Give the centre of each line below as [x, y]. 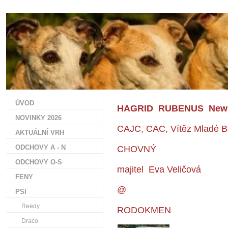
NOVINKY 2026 [38, 118]
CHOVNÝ [137, 149]
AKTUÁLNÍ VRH [40, 133]
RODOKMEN [144, 210]
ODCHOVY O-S [39, 162]
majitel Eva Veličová [159, 169]
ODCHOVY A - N [40, 147]
